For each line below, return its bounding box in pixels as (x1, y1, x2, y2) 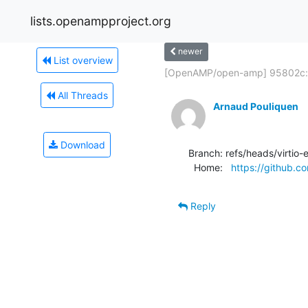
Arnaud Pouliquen (213, 100, 298, 112)
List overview (50, 54, 113, 66)
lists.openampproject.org (30, 13, 171, 28)
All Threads (55, 89, 108, 101)
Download (58, 138, 105, 151)
